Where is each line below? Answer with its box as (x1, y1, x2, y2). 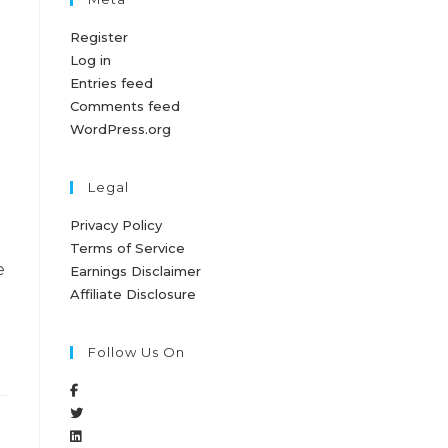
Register (70, 29, 128, 45)
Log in (70, 52, 111, 68)
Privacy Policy (70, 217, 162, 233)
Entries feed (70, 75, 153, 91)
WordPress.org (70, 121, 171, 137)
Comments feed (70, 98, 180, 114)
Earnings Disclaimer (70, 263, 201, 279)
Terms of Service (70, 240, 185, 256)
